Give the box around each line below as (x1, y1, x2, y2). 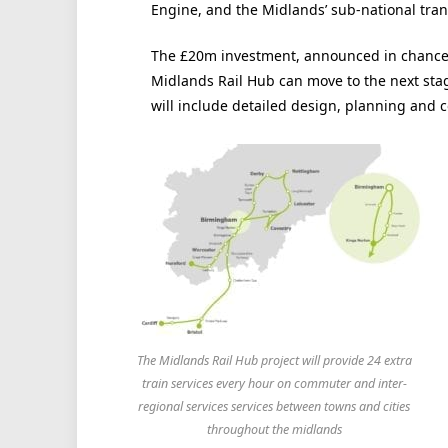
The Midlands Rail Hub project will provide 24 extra (136, 352, 412, 370)
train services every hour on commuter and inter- (141, 375, 407, 393)
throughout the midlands (206, 421, 342, 439)
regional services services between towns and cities (138, 398, 411, 416)
